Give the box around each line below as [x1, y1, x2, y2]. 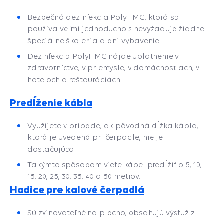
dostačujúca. [27, 145, 76, 153]
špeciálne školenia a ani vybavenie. [27, 36, 161, 44]
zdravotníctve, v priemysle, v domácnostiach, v [27, 64, 199, 72]
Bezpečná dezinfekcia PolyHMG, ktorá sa [27, 13, 179, 21]
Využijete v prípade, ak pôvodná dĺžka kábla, [27, 121, 198, 130]
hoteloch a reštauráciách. [27, 75, 122, 84]
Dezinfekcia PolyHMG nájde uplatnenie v [27, 52, 179, 60]
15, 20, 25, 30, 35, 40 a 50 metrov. [27, 172, 142, 180]
